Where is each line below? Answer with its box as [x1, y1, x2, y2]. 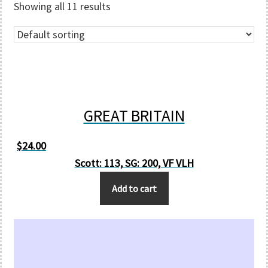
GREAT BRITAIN [83, 105, 185, 126]
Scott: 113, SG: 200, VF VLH [74, 156, 194, 170]
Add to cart [111, 182, 157, 194]
